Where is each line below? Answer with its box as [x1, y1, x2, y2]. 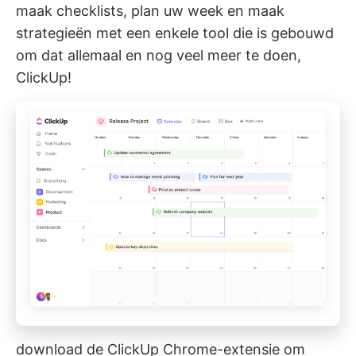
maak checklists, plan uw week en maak [16, 2, 284, 19]
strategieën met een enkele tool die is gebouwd [16, 24, 334, 41]
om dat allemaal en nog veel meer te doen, [16, 46, 301, 64]
